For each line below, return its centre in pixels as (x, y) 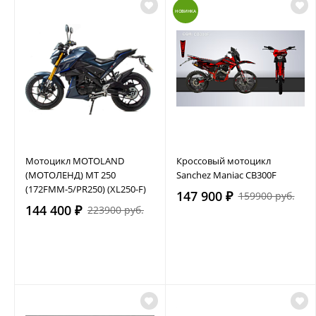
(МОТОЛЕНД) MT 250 (71, 175)
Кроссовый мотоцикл (223, 160)
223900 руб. (116, 209)
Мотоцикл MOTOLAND (75, 160)
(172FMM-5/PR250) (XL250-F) (86, 189)
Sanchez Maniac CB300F (226, 175)
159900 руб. (266, 195)
